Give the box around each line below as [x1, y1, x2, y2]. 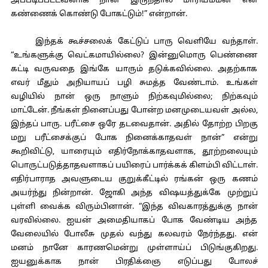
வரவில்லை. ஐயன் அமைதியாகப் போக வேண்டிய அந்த [10, 216, 258, 226]
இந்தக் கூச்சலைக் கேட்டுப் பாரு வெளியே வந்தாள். [10, 37, 258, 47]
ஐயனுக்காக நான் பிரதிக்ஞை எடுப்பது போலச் [10, 257, 258, 267]
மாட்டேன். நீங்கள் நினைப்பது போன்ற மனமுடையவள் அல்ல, [10, 106, 258, 115]
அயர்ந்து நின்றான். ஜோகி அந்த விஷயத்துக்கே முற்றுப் [10, 188, 258, 198]
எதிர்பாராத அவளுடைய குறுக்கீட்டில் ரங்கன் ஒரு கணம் [10, 175, 258, 184]
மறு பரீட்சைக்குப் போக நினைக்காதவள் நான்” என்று [10, 133, 258, 143]
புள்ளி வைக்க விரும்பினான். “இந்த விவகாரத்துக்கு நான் [10, 202, 258, 212]
